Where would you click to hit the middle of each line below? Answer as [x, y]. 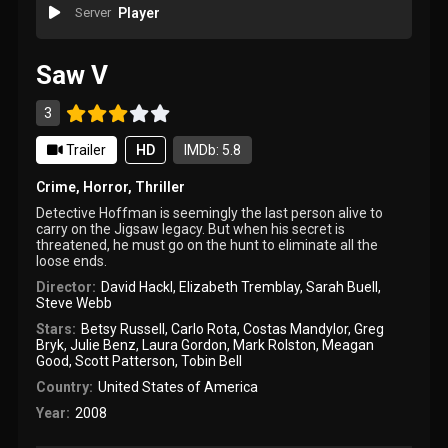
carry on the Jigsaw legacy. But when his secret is [191, 228]
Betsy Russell [122, 328]
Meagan [348, 344]
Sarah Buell [341, 286]
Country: [65, 386]
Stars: [56, 328]
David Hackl [136, 286]
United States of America [177, 386]
